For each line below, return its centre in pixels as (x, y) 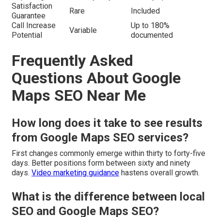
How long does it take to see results (107, 123)
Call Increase (34, 25)
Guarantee (29, 15)
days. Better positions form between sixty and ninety (101, 163)
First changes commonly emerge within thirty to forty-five (108, 153)
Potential (27, 35)
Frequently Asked (72, 60)
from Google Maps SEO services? (100, 137)
